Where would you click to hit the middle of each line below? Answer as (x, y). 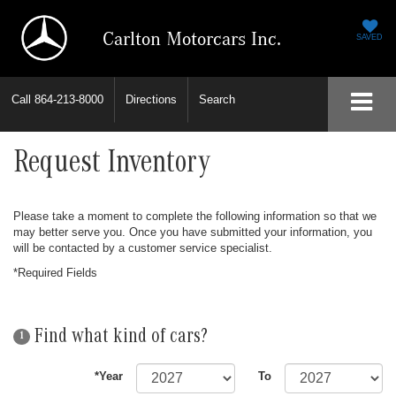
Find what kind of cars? (119, 338)
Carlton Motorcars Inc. (192, 39)
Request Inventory (112, 167)
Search (217, 99)
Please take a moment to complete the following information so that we (195, 217)
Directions (151, 99)
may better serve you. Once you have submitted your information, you (193, 232)
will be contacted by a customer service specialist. (143, 248)
